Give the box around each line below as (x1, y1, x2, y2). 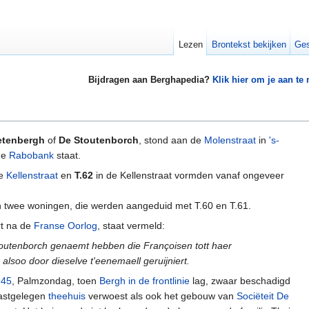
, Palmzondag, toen (12, 275, 99, 287)
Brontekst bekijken (211, 39, 286, 50)
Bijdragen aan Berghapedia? (88, 74, 212, 86)
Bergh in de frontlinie (99, 275, 190, 287)
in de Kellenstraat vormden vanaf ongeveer (93, 170, 284, 181)
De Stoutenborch (59, 134, 139, 146)
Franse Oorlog (34, 220, 97, 232)
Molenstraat (204, 134, 256, 146)
